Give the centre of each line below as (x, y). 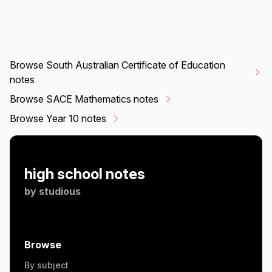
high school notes (85, 174)
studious (60, 192)
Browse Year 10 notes (58, 119)
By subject (46, 265)
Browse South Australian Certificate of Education (117, 65)
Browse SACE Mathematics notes (84, 99)
